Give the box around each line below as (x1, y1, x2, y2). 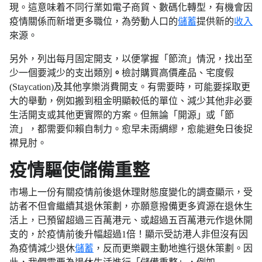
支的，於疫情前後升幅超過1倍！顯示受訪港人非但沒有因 (9, 229, 248, 240)
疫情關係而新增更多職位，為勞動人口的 (9, 16, 178, 27)
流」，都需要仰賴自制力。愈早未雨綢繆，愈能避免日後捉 (9, 124, 253, 135)
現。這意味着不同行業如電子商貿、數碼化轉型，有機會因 (9, 2, 253, 13)
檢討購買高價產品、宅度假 (122, 68, 234, 78)
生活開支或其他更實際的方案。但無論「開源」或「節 (9, 110, 234, 120)
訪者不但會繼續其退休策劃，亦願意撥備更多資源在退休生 (9, 201, 253, 212)
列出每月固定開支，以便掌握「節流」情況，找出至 (37, 54, 253, 64)
